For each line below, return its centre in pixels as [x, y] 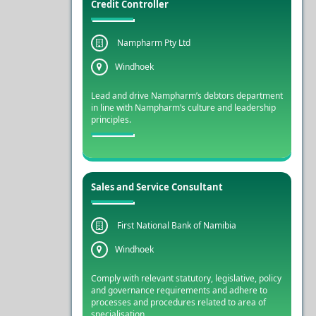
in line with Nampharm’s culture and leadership [183, 108]
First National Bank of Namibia [175, 225]
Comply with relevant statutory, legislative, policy [186, 278]
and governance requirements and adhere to [179, 290]
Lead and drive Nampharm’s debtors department [187, 96]
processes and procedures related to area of [178, 302]
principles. [111, 120]
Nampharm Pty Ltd [152, 43]
